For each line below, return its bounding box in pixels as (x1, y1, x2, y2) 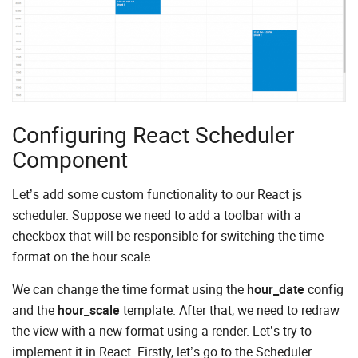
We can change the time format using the (12, 280, 247, 298)
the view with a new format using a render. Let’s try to (12, 321, 312, 340)
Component (12, 143, 128, 174)
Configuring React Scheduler (12, 118, 294, 149)
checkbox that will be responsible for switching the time (12, 226, 324, 245)
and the (12, 300, 58, 319)
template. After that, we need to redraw (120, 300, 340, 319)
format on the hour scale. (12, 247, 153, 265)
